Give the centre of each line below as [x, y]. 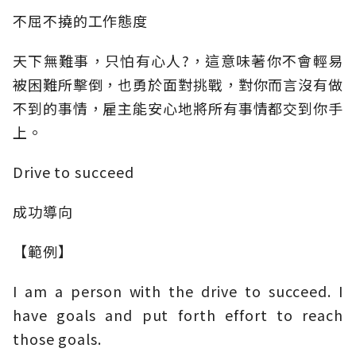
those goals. [57, 339]
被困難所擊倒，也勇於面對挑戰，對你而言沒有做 [178, 85]
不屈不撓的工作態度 [81, 21]
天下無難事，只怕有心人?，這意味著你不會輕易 [178, 61]
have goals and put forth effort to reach [178, 315]
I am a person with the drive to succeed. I [178, 291]
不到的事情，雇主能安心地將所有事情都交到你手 [178, 108]
